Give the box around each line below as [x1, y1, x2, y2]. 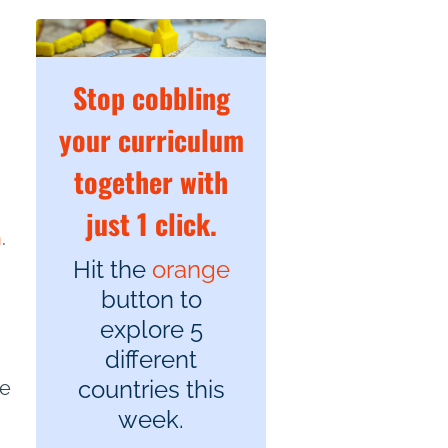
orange [151, 255, 230, 285]
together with [74, 161, 228, 203]
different [105, 345, 197, 375]
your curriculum [58, 119, 244, 161]
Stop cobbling [72, 77, 230, 119]
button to [100, 285, 202, 315]
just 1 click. [85, 203, 217, 245]
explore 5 [99, 315, 203, 345]
